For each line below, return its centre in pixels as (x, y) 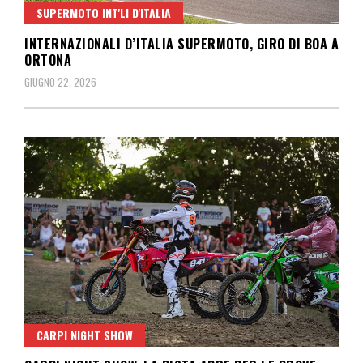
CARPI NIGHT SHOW (85, 335)
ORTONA (48, 60)
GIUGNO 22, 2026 (60, 81)
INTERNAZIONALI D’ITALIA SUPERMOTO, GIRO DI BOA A (181, 43)
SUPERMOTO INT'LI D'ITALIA (104, 12)
